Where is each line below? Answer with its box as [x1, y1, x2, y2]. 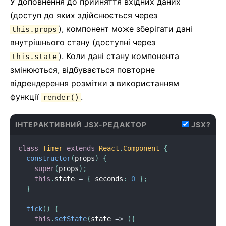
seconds [91, 175, 123, 183]
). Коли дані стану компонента [59, 51, 179, 61]
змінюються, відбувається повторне [10, 65, 155, 75]
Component [123, 144, 159, 152]
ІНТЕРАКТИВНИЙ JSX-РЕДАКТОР [15, 120, 147, 129]
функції [10, 92, 41, 102]
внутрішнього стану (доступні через [10, 37, 155, 47]
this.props [12, 25, 57, 34]
